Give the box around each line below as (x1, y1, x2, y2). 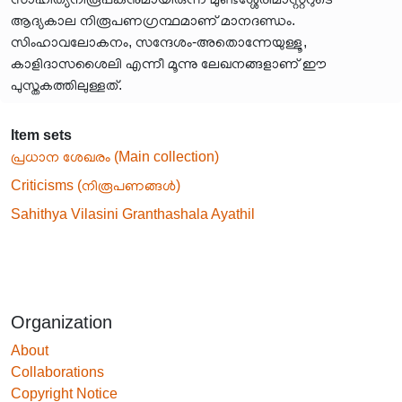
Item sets (11, 127, 72, 143)
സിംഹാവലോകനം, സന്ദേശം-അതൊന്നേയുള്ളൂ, (11, 34, 307, 49)
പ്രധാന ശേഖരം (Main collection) (11, 149, 219, 164)
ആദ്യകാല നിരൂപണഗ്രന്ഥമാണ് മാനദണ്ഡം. (11, 13, 295, 28)
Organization (11, 312, 112, 332)
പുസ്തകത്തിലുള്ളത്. (11, 77, 122, 92)
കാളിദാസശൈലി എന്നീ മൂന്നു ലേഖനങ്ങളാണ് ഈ (11, 56, 327, 71)
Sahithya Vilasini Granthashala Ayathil (11, 206, 255, 222)
